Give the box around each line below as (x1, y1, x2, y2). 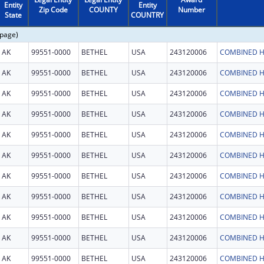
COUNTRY (131, 9, 164, 20)
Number (178, 4, 206, 15)
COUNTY (88, 4, 118, 15)
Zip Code (38, 4, 68, 15)
